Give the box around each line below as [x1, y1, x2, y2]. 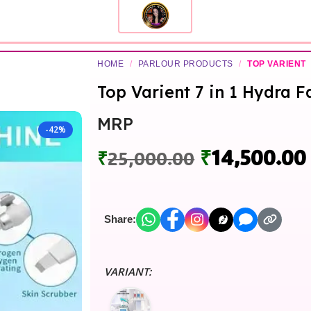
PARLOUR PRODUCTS [137, 58, 233, 69]
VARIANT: [104, 264, 152, 278]
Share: [104, 213, 137, 225]
